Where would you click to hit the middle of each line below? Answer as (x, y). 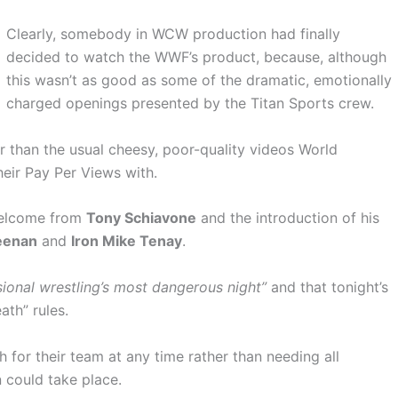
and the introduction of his (288, 218)
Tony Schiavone (141, 218)
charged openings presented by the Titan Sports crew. (190, 103)
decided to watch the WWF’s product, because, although (196, 57)
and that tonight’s (327, 287)
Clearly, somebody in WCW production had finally (173, 34)
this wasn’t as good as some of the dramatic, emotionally (199, 80)
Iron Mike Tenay (127, 241)
